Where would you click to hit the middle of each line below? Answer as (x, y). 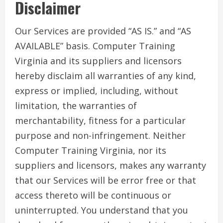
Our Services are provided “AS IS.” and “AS (103, 31)
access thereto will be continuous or (93, 195)
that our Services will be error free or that (106, 180)
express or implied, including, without (97, 91)
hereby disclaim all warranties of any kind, (106, 76)
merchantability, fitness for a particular (100, 121)
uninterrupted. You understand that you (102, 210)
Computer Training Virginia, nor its (91, 151)
